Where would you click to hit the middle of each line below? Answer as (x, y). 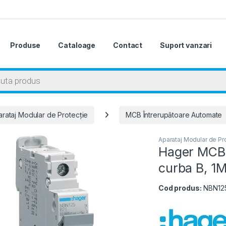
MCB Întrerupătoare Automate (174, 115)
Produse (25, 45)
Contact (128, 45)
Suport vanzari (186, 45)
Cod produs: (180, 188)
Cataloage (77, 45)
